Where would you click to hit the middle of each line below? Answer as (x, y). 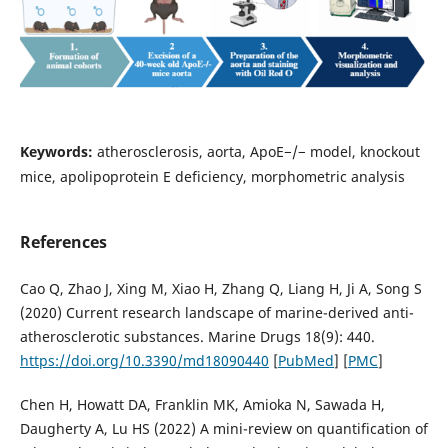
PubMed (305, 361)
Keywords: (58, 152)
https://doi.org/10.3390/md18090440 (144, 361)
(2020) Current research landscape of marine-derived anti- (216, 313)
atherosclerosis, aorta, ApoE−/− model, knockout (258, 152)
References (63, 242)
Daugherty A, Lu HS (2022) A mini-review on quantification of (223, 429)
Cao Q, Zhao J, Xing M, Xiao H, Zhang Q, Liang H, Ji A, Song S (220, 289)
